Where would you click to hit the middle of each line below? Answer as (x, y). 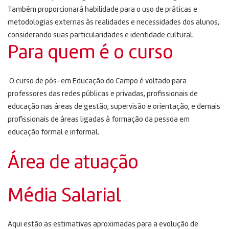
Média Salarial (64, 196)
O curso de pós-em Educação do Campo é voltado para (97, 81)
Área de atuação (73, 163)
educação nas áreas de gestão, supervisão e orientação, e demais (114, 107)
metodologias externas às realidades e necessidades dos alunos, (113, 22)
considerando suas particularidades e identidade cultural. (101, 35)
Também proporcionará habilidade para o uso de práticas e (102, 10)
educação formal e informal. (53, 132)
